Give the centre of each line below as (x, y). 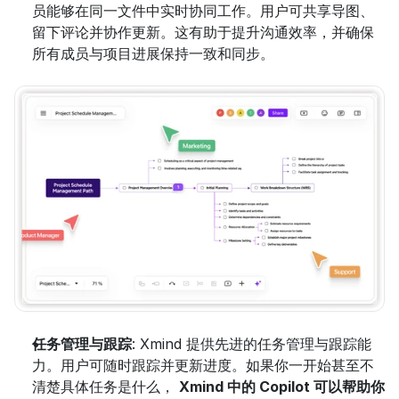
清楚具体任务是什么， (106, 386)
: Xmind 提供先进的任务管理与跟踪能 (252, 343)
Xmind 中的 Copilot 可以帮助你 (282, 386)
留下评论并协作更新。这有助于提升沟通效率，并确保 (203, 32)
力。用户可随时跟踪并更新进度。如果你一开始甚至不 (203, 365)
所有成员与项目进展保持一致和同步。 (153, 53)
